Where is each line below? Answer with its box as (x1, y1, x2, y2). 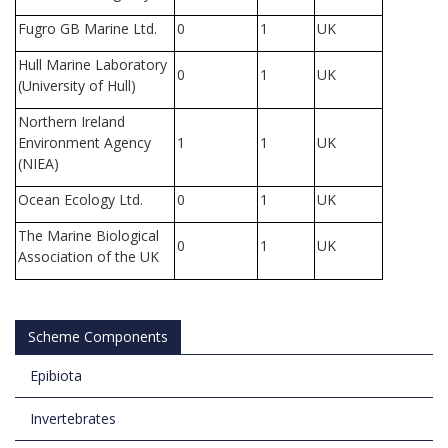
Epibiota (30, 366, 82, 385)
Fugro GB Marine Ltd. (18, 19, 157, 38)
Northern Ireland (18, 112, 125, 131)
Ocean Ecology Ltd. (18, 190, 143, 209)
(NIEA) (18, 154, 59, 173)
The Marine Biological (18, 226, 159, 245)
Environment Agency (18, 133, 151, 152)
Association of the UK (18, 247, 159, 266)
